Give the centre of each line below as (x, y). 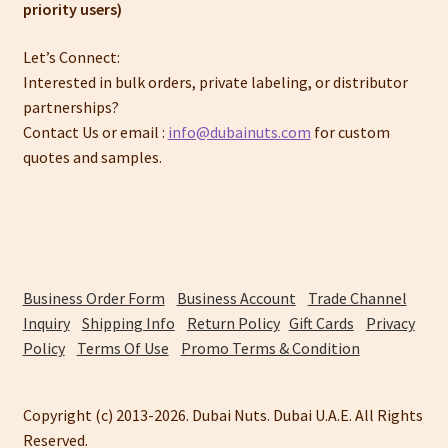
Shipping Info (128, 323)
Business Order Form (93, 298)
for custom (350, 131)
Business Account (236, 298)
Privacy (390, 323)
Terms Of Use (122, 348)
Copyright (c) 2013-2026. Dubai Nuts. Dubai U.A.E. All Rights (222, 415)
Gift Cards (321, 323)
